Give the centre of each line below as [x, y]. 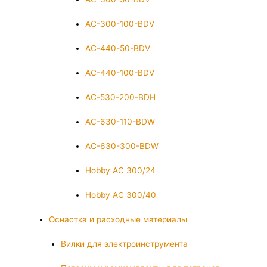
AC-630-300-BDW [122, 146]
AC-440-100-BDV [120, 73]
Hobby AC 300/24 [121, 171]
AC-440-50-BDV [118, 49]
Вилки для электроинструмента [125, 244]
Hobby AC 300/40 [121, 195]
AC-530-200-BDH [121, 97]
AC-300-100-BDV [120, 24]
